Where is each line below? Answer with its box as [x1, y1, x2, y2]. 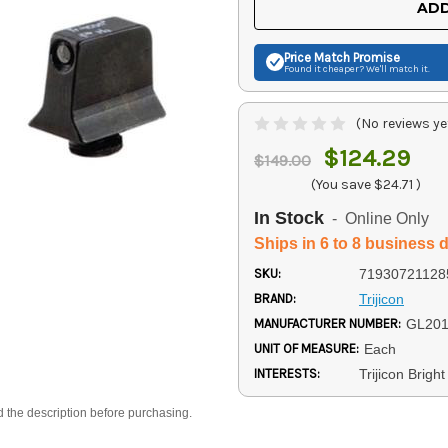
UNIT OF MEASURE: [254, 340, 359, 356]
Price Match [284, 49, 350, 65]
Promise [350, 49, 400, 65]
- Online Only [324, 210, 429, 228]
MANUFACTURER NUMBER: [254, 315, 401, 331]
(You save [311, 175, 371, 193]
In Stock [254, 207, 324, 228]
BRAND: [254, 290, 296, 306]
